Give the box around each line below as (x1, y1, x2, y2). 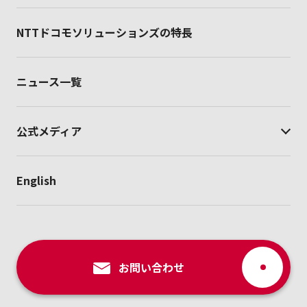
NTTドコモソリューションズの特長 (16, 24, 193, 40)
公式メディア (16, 123, 82, 139)
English (16, 172, 56, 188)
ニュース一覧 (16, 73, 82, 90)
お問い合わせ (118, 258, 184, 275)
